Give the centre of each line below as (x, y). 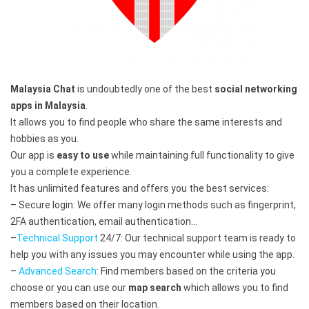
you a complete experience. (71, 172)
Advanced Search (58, 271)
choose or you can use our (69, 288)
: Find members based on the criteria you (186, 271)
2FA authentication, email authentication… (104, 221)
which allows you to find (235, 288)
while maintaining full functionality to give (202, 155)
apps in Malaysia (48, 106)
